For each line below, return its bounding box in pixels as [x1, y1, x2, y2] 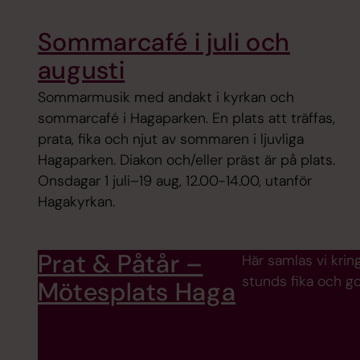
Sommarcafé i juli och [37, 25, 290, 59]
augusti [37, 53, 125, 87]
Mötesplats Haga [37, 275, 236, 309]
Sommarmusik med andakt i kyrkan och [37, 87, 294, 107]
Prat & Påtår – [37, 247, 203, 280]
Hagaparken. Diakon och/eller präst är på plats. [37, 149, 335, 170]
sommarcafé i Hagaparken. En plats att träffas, [37, 108, 335, 128]
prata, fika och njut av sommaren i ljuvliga [37, 129, 304, 149]
